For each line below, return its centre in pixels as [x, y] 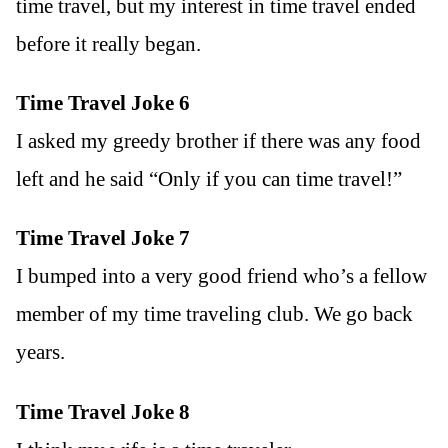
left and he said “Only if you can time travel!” [209, 179]
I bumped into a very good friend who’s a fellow [221, 276]
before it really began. [108, 44]
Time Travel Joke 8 [103, 411]
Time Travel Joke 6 [103, 103]
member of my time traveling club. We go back [214, 314]
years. [40, 352]
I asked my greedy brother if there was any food [218, 141]
